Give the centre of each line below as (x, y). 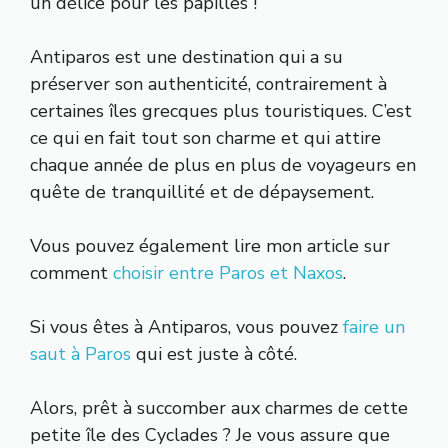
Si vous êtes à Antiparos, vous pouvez (186, 326)
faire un (374, 326)
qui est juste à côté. (214, 353)
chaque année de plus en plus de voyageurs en (223, 164)
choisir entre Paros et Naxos (228, 272)
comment (71, 272)
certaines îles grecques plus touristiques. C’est (221, 110)
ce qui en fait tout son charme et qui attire (205, 137)
